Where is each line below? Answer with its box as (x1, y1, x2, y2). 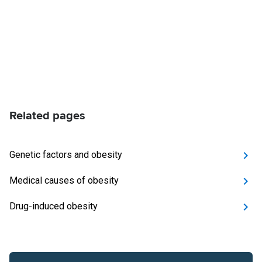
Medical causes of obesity (9, 175, 119, 186)
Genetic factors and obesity (9, 149, 122, 160)
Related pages (9, 109, 85, 123)
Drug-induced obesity (9, 201, 98, 212)
